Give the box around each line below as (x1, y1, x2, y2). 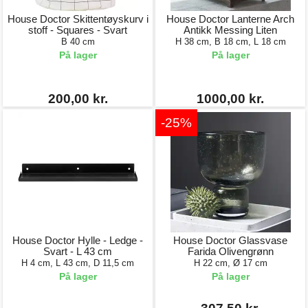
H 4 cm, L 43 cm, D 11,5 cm (21, 258, 134, 268)
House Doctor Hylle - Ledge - (12, 234, 143, 246)
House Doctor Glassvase (173, 234, 287, 246)
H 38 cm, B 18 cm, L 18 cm (175, 36, 286, 47)
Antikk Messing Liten (184, 24, 277, 36)
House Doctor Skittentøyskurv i (7, 13, 148, 25)
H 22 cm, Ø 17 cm (193, 258, 267, 268)
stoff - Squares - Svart (28, 24, 127, 36)
